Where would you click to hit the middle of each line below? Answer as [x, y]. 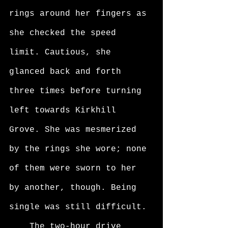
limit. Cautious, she [63, 52]
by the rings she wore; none [80, 149]
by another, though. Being [75, 188]
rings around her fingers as [80, 14]
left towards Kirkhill [65, 110]
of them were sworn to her [75, 168]
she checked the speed [65, 33]
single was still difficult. [80, 207]
